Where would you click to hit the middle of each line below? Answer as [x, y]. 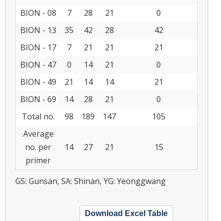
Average [38, 133]
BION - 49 [38, 82]
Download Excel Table [126, 213]
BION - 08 [38, 13]
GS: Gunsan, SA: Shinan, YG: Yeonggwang [91, 181]
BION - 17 [38, 47]
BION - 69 [38, 99]
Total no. [38, 116]
